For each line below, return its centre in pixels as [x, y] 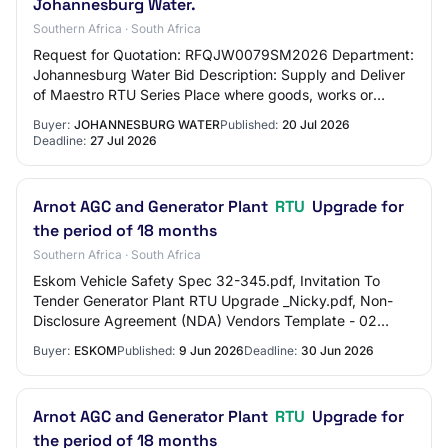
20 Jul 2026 [316, 124]
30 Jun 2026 [337, 350]
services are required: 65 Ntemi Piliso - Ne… [177, 114]
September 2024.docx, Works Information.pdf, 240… [208, 340]
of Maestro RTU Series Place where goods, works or [203, 94]
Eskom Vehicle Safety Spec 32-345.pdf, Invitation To [206, 280]
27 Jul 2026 [123, 140]
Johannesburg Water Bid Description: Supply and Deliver [219, 74]
